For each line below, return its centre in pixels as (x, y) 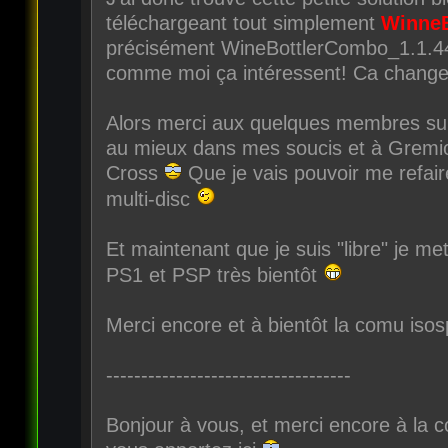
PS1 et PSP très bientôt (214, 274)
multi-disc (150, 198)
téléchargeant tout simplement (243, 22)
